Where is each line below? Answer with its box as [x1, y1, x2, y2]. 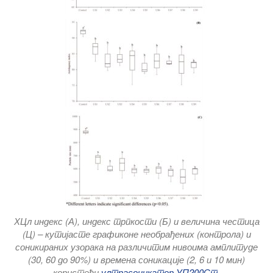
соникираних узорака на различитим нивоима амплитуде [15, 240, 258, 253]
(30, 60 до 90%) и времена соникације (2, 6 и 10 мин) [28, 253, 245, 266]
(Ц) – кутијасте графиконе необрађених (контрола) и [22, 227, 251, 241]
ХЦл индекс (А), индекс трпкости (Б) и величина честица [13, 214, 260, 228]
